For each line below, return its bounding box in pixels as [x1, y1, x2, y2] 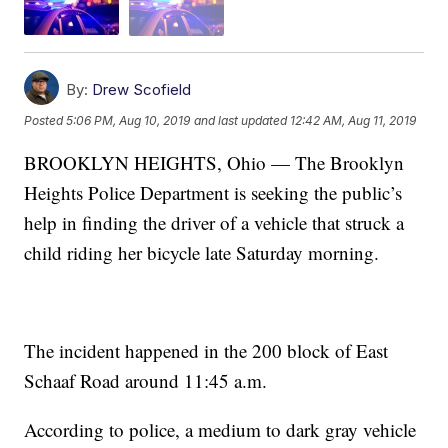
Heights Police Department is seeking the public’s [24, 179, 403, 205]
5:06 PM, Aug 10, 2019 [66, 113, 191, 129]
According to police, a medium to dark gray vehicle [24, 416, 417, 442]
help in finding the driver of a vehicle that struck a [24, 209, 405, 235]
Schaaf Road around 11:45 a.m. [24, 367, 268, 393]
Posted [24, 113, 67, 129]
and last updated [194, 113, 288, 129]
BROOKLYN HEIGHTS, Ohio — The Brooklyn [24, 149, 405, 175]
